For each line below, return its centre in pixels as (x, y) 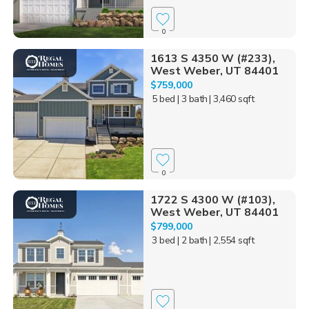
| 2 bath (192, 240)
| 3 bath (192, 99)
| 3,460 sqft (232, 99)
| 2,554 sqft (232, 240)
